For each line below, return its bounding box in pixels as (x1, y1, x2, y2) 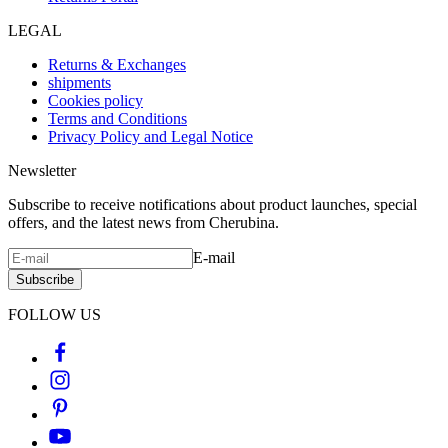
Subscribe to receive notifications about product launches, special (8, 195, 417, 213)
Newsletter (8, 161, 76, 179)
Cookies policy (48, 91, 143, 109)
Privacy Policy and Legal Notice (48, 127, 253, 145)
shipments (48, 73, 111, 91)
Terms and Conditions (48, 109, 187, 127)
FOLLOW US (8, 305, 101, 323)
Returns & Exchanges (48, 55, 186, 73)
